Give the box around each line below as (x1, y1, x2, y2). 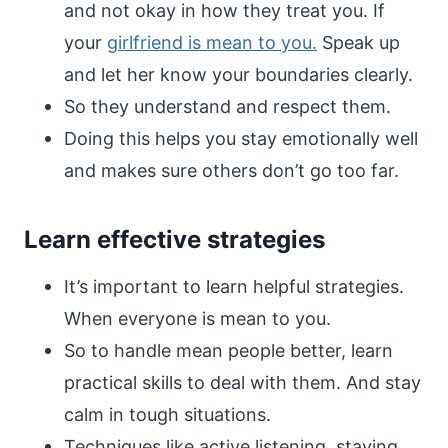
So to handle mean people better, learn (64, 340, 393, 361)
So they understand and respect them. (64, 96, 391, 117)
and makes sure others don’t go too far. (64, 160, 399, 181)
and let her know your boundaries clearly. (64, 64, 413, 85)
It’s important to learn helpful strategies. (64, 276, 404, 297)
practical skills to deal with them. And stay (64, 372, 421, 393)
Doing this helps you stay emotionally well (64, 128, 418, 149)
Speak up (317, 32, 400, 53)
